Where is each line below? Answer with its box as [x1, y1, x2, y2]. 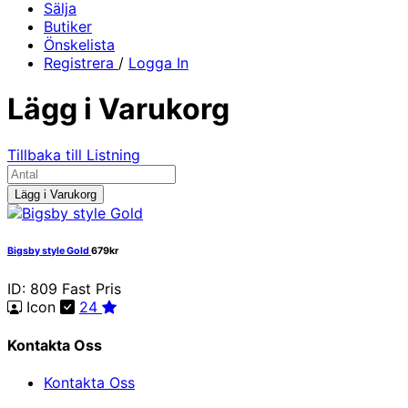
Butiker [44, 16, 92, 36]
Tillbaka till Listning [7, 146, 140, 165]
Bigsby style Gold [7, 245, 91, 258]
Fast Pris [62, 280, 121, 299]
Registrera [44, 53, 118, 72]
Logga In [128, 53, 189, 72]
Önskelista [44, 35, 115, 54]
